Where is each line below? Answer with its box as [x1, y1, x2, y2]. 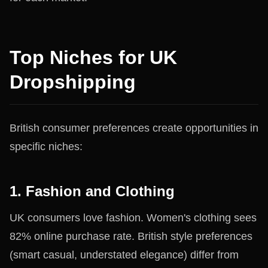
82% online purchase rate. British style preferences [10, 230, 252, 242]
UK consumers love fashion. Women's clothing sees [10, 212, 257, 224]
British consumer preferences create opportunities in [10, 121, 258, 134]
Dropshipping [10, 71, 136, 93]
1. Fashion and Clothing [10, 182, 175, 199]
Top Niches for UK [10, 46, 177, 68]
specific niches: [10, 140, 83, 153]
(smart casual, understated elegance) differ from [10, 249, 239, 261]
